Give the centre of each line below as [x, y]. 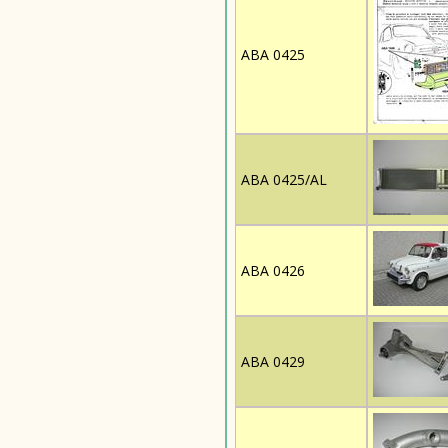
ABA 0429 [273, 361]
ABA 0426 [273, 270]
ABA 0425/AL [284, 179]
